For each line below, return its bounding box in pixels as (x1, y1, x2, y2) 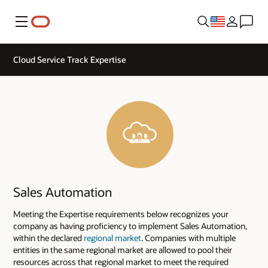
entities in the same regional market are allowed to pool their (13, 243, 232, 255)
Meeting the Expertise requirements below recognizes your (13, 208, 229, 220)
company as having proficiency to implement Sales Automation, (13, 220, 247, 232)
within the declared (13, 232, 84, 243)
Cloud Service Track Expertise (13, 54, 126, 65)
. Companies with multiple (141, 232, 236, 243)
